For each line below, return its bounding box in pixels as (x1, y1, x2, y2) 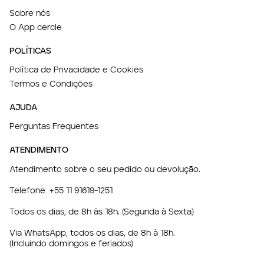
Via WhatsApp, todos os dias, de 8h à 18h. (9, 229, 175, 237)
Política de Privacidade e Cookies (9, 66, 143, 74)
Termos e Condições (9, 80, 93, 88)
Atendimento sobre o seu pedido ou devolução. (9, 166, 200, 174)
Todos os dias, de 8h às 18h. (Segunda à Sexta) (9, 208, 194, 216)
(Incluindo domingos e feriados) (9, 240, 133, 248)
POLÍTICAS (9, 47, 51, 55)
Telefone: (9, 187, 49, 195)
